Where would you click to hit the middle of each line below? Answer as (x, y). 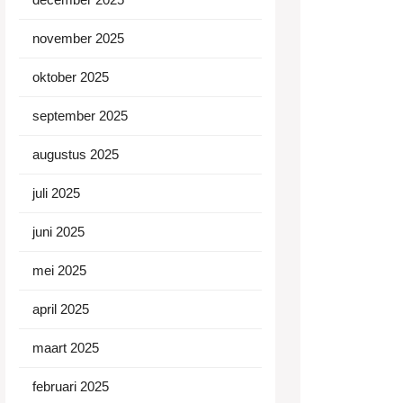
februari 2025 (71, 386)
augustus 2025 (76, 154)
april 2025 (61, 309)
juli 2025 (56, 193)
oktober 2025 (71, 77)
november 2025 (78, 38)
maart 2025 (66, 348)
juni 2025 (58, 232)
